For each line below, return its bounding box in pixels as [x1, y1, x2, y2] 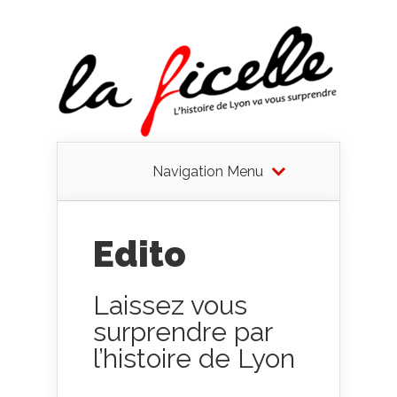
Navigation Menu [152, 162, 263, 180]
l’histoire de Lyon [93, 342, 295, 374]
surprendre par [93, 315, 272, 347]
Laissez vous [93, 289, 247, 321]
